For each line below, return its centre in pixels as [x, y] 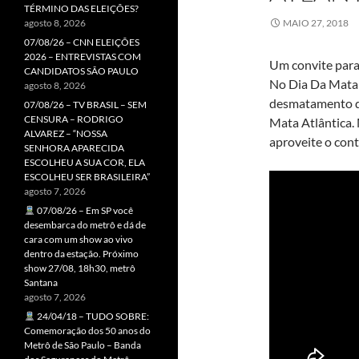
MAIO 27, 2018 [316, 23]
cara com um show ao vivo [79, 239]
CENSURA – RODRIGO [74, 119]
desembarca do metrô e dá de [85, 225]
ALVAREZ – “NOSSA [66, 133]
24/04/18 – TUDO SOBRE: [92, 316]
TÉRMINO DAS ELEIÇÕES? [81, 8]
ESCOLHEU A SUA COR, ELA [85, 162]
